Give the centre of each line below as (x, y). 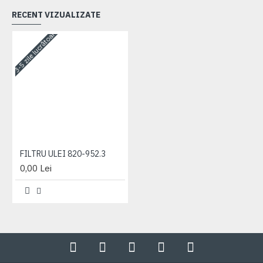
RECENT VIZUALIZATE (56, 15)
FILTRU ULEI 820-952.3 (63, 154)
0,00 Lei (36, 168)
